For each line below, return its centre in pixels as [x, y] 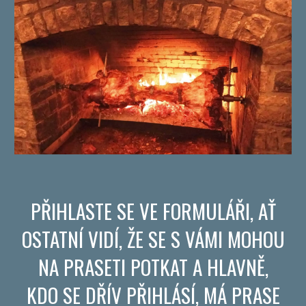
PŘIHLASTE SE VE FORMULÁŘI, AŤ [153, 210]
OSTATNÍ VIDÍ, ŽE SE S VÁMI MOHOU [153, 238]
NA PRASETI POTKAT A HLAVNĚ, [153, 266]
